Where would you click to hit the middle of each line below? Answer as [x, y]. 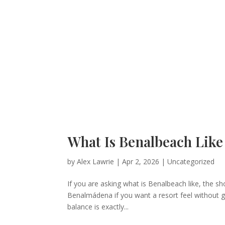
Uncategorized [191, 161]
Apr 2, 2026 [141, 161]
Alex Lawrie [96, 161]
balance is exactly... [98, 206]
